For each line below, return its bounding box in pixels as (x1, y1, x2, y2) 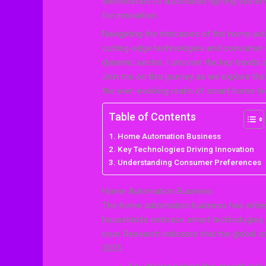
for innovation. (102, 9, 159, 21)
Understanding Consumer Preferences (117, 157, 261, 167)
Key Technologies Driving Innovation (117, 144, 254, 154)
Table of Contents (109, 110, 197, 123)
